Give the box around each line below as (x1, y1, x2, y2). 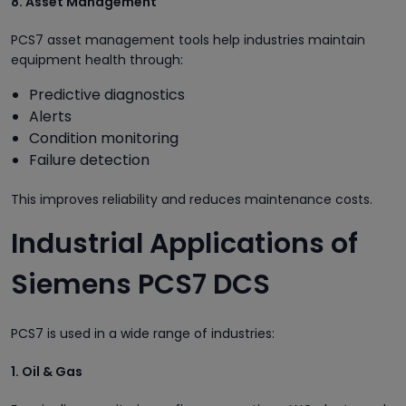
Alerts (29, 105, 72, 127)
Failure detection (29, 149, 150, 170)
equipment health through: (11, 50, 183, 69)
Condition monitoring (29, 127, 179, 149)
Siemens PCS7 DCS (11, 265, 270, 304)
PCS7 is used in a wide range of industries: (11, 324, 275, 343)
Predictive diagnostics (29, 83, 185, 105)
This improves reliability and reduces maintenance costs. (11, 189, 372, 208)
